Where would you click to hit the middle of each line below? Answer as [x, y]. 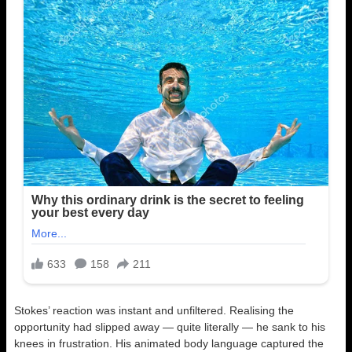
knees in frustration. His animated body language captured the [169, 344]
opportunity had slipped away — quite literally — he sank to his [170, 327]
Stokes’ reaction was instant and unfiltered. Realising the [154, 311]
